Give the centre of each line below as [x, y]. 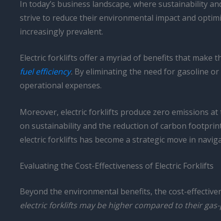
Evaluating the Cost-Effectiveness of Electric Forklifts [117, 166]
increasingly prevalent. [61, 31]
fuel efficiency [45, 72]
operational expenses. [61, 86]
